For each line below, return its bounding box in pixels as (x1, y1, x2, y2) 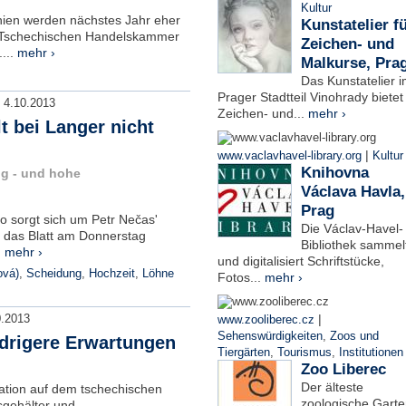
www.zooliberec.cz (217, 314, 314, 326)
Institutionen (338, 346, 403, 359)
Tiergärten (217, 346, 270, 359)
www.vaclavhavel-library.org (217, 150, 362, 162)
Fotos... (217, 270, 265, 285)
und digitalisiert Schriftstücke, (217, 254, 384, 268)
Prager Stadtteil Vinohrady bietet (217, 90, 403, 104)
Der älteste (300, 380, 363, 394)
